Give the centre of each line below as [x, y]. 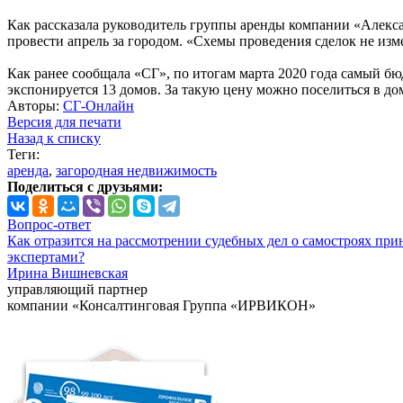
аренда [28, 171]
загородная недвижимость [136, 171]
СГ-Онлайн [99, 106]
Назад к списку [54, 139]
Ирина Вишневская [67, 273]
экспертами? [46, 257]
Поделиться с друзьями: [85, 187]
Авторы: [35, 106]
